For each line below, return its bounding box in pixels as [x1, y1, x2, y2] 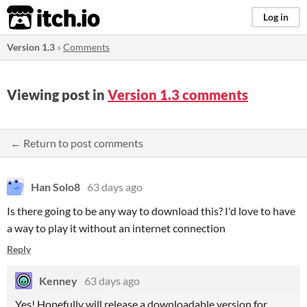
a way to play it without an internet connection [7, 221, 225, 234]
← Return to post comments [10, 136, 143, 149]
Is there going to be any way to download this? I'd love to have [7, 204, 295, 217]
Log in [263, 11, 288, 23]
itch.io [6, 4, 66, 32]
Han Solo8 [31, 180, 80, 193]
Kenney [39, 274, 77, 287]
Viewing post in [7, 86, 108, 103]
